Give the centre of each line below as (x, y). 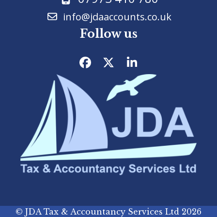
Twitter (128, 67)
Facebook (110, 67)
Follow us (108, 33)
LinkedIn (154, 67)
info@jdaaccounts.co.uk (117, 16)
